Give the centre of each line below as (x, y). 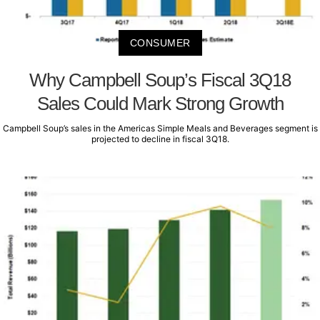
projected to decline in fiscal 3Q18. (160, 139)
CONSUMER (160, 43)
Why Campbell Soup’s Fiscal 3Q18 (160, 80)
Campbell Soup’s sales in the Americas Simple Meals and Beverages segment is (160, 129)
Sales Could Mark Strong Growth (160, 104)
